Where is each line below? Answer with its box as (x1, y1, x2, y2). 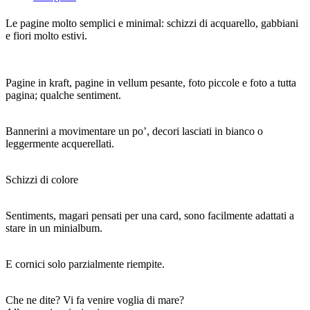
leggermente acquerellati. (6, 137, 114, 149)
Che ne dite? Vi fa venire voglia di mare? (6, 293, 184, 306)
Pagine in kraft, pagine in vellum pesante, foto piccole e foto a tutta (6, 76, 296, 89)
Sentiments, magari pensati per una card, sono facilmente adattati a (6, 209, 294, 221)
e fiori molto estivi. (6, 29, 87, 42)
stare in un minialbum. (6, 221, 102, 234)
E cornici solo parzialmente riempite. (6, 257, 165, 270)
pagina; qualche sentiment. (6, 89, 121, 101)
